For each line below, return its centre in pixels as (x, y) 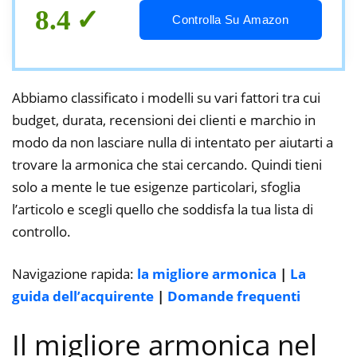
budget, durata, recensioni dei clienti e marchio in (164, 120)
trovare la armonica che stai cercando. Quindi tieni (167, 164)
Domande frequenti (234, 296)
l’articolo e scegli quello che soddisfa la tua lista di (163, 209)
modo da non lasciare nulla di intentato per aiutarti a (173, 142)
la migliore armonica (207, 274)
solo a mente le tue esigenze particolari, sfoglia (156, 186)
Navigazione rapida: (75, 274)
